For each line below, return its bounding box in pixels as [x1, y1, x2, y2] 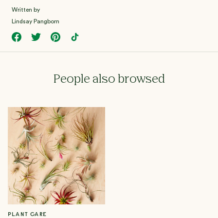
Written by [12, 7, 40, 13]
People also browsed [53, 73, 165, 86]
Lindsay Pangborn [12, 18, 59, 25]
